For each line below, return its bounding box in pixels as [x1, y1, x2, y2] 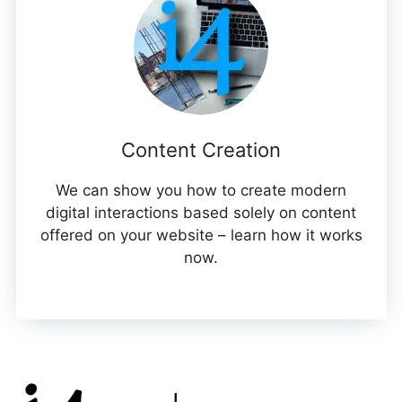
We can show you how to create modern [56, 181, 346, 200]
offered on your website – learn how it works [39, 226, 363, 245]
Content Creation [121, 138, 281, 162]
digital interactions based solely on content [46, 204, 356, 223]
